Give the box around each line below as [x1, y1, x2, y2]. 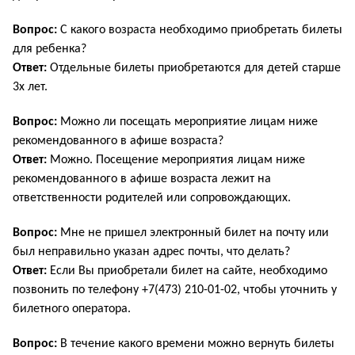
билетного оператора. [13, 302, 131, 315]
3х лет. [13, 80, 48, 94]
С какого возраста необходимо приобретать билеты [57, 23, 342, 36]
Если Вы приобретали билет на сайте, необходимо [47, 264, 327, 277]
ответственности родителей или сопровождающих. [13, 191, 291, 204]
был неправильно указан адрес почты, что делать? [13, 245, 290, 258]
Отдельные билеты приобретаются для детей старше [47, 61, 341, 74]
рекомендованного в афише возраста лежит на [13, 172, 271, 185]
